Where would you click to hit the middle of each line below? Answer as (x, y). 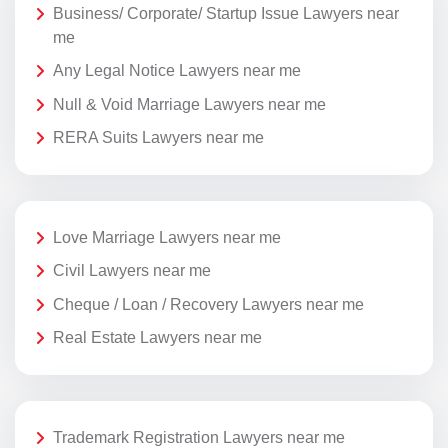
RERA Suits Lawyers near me (158, 138)
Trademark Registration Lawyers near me (199, 437)
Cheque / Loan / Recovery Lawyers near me (208, 304)
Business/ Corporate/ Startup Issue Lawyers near (226, 13)
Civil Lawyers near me (132, 271)
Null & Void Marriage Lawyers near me (189, 104)
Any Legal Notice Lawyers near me (177, 71)
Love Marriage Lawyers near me (167, 237)
